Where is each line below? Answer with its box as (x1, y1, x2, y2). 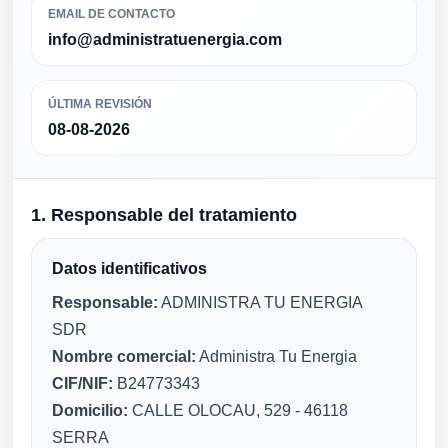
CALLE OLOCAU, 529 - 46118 (128, 402, 348, 419)
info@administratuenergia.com (48, 31, 282, 48)
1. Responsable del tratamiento (31, 204, 297, 225)
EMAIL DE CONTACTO (48, 7, 175, 21)
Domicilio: (52, 402, 128, 419)
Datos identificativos (52, 260, 207, 277)
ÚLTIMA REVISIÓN (48, 97, 152, 111)
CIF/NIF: (52, 375, 113, 392)
